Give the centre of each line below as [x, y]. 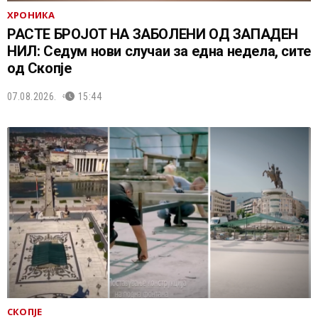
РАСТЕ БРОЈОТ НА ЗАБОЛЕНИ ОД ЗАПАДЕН [153, 34]
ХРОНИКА [31, 15]
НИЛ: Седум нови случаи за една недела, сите [159, 51]
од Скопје [39, 68]
